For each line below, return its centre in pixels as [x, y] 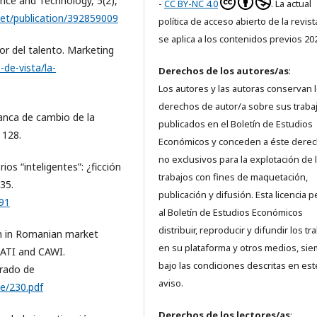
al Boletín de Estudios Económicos [231, 213]
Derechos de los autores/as [224, 71]
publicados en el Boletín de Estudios [236, 124]
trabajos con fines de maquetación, [233, 177]
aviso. [171, 283]
